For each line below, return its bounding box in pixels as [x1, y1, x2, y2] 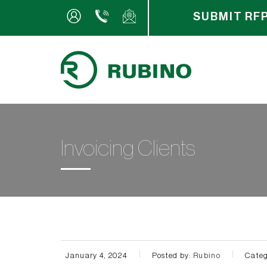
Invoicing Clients [61, 138, 195, 160]
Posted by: [151, 251, 194, 259]
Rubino [193, 251, 221, 259]
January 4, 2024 [64, 251, 128, 259]
